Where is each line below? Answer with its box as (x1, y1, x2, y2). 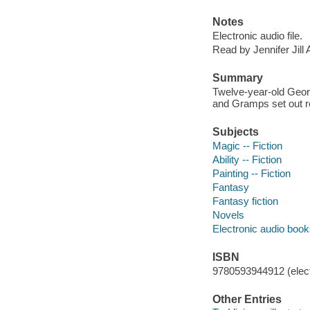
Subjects (212, 126, 259, 138)
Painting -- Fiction (212, 167, 291, 179)
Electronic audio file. (212, 29, 302, 42)
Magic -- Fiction (212, 139, 282, 152)
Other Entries (212, 293, 282, 305)
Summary (212, 72, 263, 84)
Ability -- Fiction (212, 153, 282, 165)
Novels (212, 208, 244, 221)
